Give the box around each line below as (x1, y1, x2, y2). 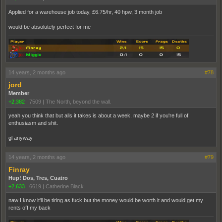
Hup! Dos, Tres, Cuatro (8, 175, 68, 181)
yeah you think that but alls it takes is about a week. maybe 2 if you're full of (8, 112, 188, 118)
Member (8, 90, 29, 96)
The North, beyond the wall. (46, 99, 111, 105)
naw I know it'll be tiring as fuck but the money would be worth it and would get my (8, 197, 203, 203)
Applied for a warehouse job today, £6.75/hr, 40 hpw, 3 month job (8, 9, 162, 15)
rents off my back (8, 205, 51, 211)
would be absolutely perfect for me (8, 24, 91, 30)
